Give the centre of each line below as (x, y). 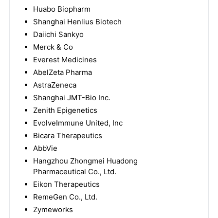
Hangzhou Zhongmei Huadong (85, 161)
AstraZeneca (54, 85)
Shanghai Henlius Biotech (77, 22)
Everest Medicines (65, 60)
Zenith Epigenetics (65, 110)
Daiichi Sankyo (58, 34)
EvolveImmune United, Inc (78, 123)
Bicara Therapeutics (67, 136)
